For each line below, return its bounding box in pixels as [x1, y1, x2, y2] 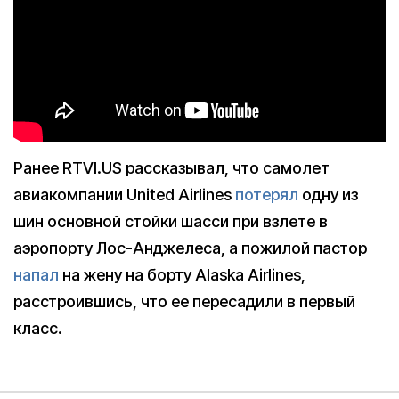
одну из [298, 185, 358, 205]
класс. [13, 319, 62, 338]
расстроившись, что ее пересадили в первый [13, 292, 355, 312]
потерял [235, 185, 298, 205]
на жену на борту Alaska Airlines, [59, 265, 305, 285]
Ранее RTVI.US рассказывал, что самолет [13, 159, 330, 178]
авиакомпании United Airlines [13, 185, 235, 205]
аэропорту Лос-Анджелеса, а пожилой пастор [13, 239, 367, 258]
